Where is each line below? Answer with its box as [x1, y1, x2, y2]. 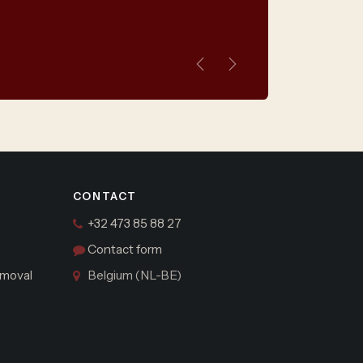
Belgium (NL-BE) [87, 267, 181, 283]
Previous [199, 64, 253, 81]
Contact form [87, 241, 162, 257]
